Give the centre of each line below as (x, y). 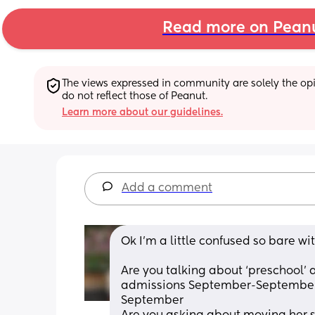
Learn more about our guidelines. (142, 112)
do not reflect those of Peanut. (135, 96)
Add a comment (167, 188)
